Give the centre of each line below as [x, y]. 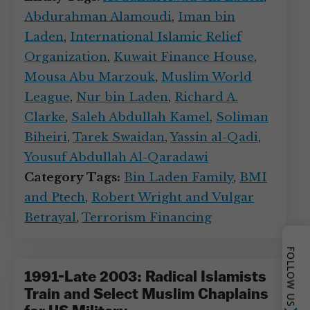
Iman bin [207, 17]
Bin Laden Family [179, 177]
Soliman [242, 117]
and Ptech [55, 198]
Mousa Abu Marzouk [90, 77]
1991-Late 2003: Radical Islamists [145, 278]
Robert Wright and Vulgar [173, 198]
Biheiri [46, 137]
